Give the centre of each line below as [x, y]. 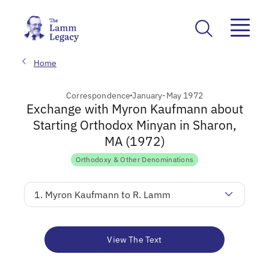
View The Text [134, 239]
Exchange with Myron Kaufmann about [134, 108]
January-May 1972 [168, 95]
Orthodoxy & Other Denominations [134, 159]
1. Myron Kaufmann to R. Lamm [102, 194]
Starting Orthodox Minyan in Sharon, [134, 125]
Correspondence [98, 95]
